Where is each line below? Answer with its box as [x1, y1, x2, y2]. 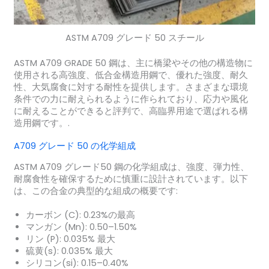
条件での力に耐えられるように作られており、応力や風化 [13, 93, 248, 106]
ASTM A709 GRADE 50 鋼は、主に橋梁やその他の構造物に [13, 57, 253, 70]
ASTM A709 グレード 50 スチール [65, 32, 204, 44]
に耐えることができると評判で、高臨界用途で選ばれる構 [13, 105, 248, 118]
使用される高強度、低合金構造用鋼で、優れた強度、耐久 [13, 69, 248, 82]
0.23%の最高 [80, 208, 135, 221]
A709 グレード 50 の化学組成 [13, 139, 136, 152]
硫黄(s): [25, 244, 59, 257]
